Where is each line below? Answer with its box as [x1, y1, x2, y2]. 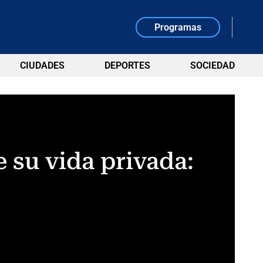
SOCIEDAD [190, 60, 235, 71]
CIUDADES [19, 60, 65, 71]
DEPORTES [104, 60, 150, 71]
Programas [154, 21, 202, 33]
